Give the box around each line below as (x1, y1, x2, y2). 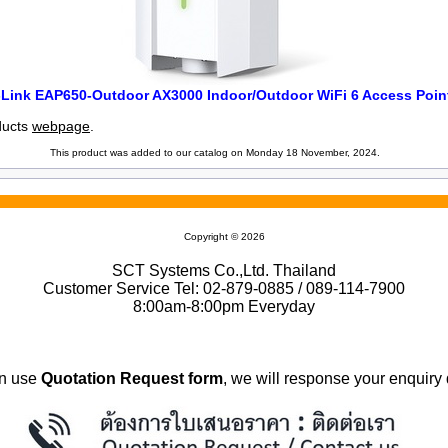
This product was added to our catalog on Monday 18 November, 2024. (50, 147, 380, 158)
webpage (32, 118, 90, 134)
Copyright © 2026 (183, 231, 265, 242)
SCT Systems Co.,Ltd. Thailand (112, 262, 336, 279)
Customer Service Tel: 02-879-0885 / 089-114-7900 (43, 280, 405, 297)
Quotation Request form (41, 370, 223, 387)
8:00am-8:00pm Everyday (133, 298, 315, 315)
